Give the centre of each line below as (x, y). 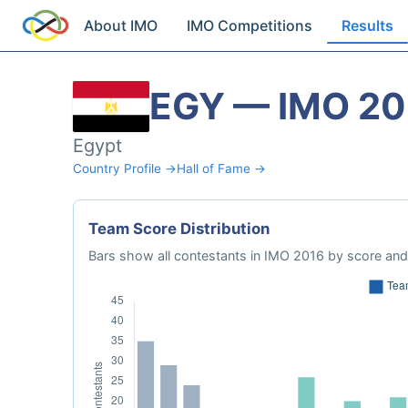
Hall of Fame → (221, 168)
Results (368, 25)
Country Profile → (125, 168)
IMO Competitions (250, 25)
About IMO (121, 25)
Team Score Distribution (179, 229)
